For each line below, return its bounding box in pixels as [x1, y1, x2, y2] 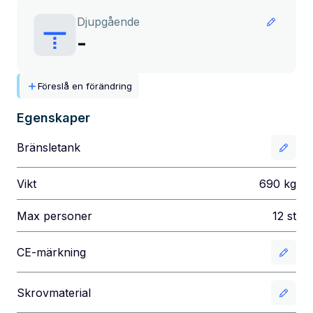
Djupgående [77, 15, 140, 29]
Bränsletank [17, 140, 80, 154]
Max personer [17, 209, 92, 223]
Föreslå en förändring [38, 80, 132, 92]
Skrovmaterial [17, 286, 91, 300]
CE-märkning [17, 245, 86, 259]
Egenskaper [17, 110, 90, 125]
